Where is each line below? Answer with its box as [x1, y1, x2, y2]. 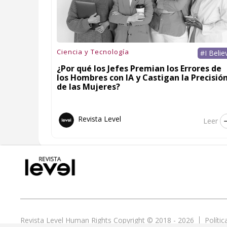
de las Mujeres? [57, 81, 121, 92]
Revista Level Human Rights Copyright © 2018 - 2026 [20, 215, 194, 225]
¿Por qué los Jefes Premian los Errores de [57, 62, 222, 74]
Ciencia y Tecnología [57, 47, 130, 56]
